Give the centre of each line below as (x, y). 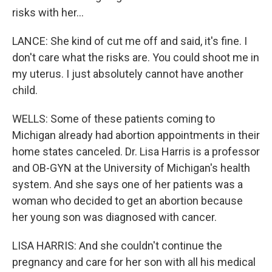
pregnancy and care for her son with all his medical (134, 262)
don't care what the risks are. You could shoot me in (136, 57)
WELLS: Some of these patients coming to (114, 119)
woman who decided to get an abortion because (127, 201)
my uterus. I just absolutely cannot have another (128, 74)
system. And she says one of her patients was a (127, 184)
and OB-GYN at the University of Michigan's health (131, 168)
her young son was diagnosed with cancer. (114, 217)
